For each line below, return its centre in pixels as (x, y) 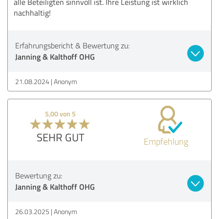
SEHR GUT (60, 137)
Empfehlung (166, 141)
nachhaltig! (32, 12)
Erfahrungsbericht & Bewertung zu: (72, 45)
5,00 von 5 (61, 113)
